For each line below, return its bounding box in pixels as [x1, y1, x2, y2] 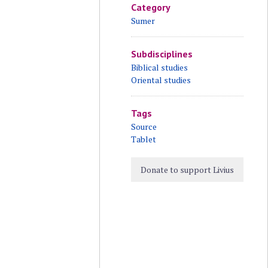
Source [130, 121, 157, 132]
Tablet [130, 133, 156, 145]
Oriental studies [130, 74, 191, 86]
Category [130, 1, 170, 13]
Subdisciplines [130, 48, 193, 60]
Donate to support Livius [140, 164, 234, 175]
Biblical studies [130, 62, 188, 73]
